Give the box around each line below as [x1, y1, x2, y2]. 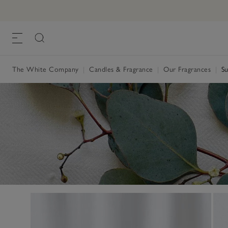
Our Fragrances [161, 65, 213, 74]
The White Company [12, 65, 81, 74]
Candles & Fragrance [87, 65, 155, 74]
